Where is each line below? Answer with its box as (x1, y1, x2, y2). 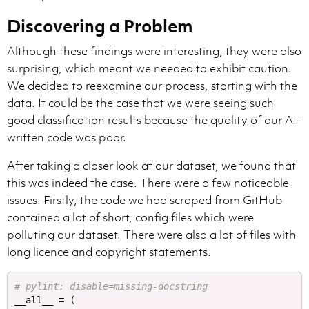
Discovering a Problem (7, 14, 193, 38)
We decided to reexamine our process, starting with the (7, 78, 297, 94)
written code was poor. (7, 130, 126, 146)
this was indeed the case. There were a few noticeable (7, 175, 289, 191)
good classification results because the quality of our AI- (7, 112, 301, 128)
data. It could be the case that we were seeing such (7, 95, 274, 111)
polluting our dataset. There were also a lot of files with (7, 227, 296, 243)
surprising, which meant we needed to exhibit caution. (7, 61, 292, 77)
